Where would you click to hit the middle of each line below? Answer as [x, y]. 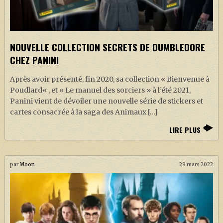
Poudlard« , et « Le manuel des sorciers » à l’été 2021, [100, 90]
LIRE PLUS [185, 130]
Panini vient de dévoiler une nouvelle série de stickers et [106, 101]
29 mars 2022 [196, 165]
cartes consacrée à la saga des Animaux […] [84, 112]
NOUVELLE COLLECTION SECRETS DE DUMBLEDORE [107, 47]
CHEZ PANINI [34, 60]
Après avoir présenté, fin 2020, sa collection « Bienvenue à [110, 79]
